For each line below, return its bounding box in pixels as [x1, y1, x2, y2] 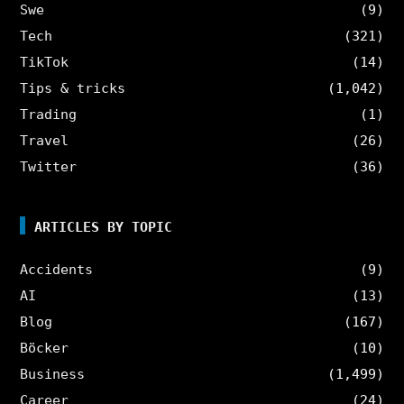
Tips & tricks [20, 79, 126, 96]
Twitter [20, 158, 78, 175]
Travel [20, 132, 69, 149]
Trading [20, 106, 78, 123]
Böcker [20, 339, 69, 356]
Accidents [20, 261, 94, 278]
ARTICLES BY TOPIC [34, 218, 173, 235]
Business [20, 365, 86, 382]
